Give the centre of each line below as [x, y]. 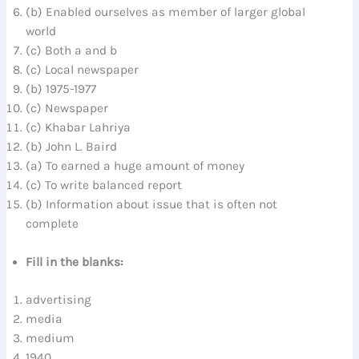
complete [52, 224]
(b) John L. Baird [72, 147]
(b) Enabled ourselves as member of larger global [166, 12]
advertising [59, 299]
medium [50, 338]
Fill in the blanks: [75, 262]
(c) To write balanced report [104, 186]
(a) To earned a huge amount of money [135, 166]
